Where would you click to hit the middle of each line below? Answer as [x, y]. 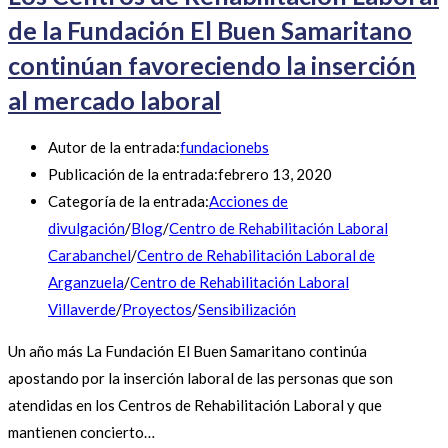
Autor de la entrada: [114, 147]
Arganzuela [86, 282]
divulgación [86, 228]
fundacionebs [224, 147]
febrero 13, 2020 [275, 174]
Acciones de [248, 201]
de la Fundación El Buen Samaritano [210, 29]
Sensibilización [247, 309]
